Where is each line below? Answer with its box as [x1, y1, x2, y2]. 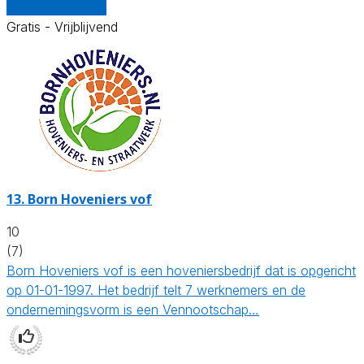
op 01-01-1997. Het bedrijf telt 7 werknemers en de [6, 281, 305, 298]
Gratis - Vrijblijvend [6, 18, 118, 35]
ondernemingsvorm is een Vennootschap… [6, 301, 259, 318]
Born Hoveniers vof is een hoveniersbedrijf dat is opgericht [6, 262, 356, 279]
